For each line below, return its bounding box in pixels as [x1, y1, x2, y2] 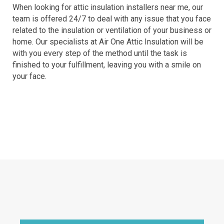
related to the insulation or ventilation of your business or [12, 25, 211, 35]
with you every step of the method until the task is [12, 48, 187, 58]
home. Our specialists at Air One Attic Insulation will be [12, 37, 203, 46]
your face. [12, 71, 46, 81]
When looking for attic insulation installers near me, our [12, 2, 203, 12]
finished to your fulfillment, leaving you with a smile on [12, 60, 201, 69]
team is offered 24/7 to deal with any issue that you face [12, 14, 211, 23]
